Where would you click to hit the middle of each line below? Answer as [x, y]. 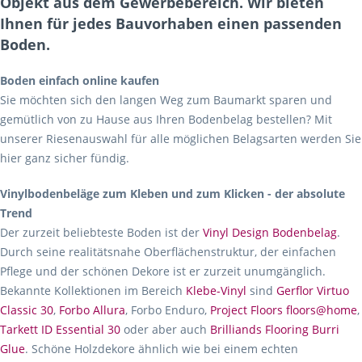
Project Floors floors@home [284, 310]
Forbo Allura [92, 310]
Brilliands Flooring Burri [275, 329]
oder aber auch [165, 329]
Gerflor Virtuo [313, 290]
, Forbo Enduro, [168, 310]
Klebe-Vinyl [216, 290]
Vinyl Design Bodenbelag [270, 232]
